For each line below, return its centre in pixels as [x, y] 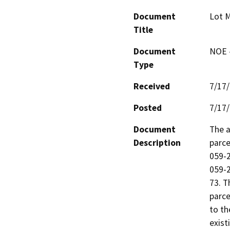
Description [157, 142]
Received [152, 86]
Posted [148, 108]
